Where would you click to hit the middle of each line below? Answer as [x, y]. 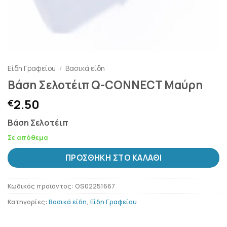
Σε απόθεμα [28, 137]
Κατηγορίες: [28, 202]
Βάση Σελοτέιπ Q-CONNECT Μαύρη [105, 85]
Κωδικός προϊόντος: [41, 186]
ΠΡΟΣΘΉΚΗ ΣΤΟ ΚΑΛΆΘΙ [113, 157]
